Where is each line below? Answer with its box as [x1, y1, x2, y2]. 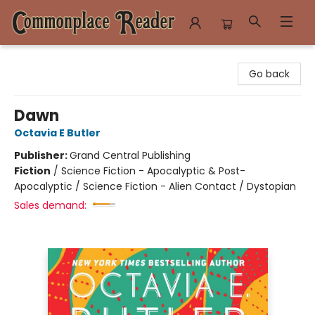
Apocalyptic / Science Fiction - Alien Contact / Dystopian [14, 179, 296, 193]
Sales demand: [14, 198, 86, 212]
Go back [249, 67, 290, 81]
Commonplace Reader [11, 51, 123, 65]
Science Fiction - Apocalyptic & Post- [61, 164, 245, 178]
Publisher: [14, 148, 70, 162]
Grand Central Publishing [70, 148, 191, 162]
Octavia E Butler [14, 126, 101, 140]
